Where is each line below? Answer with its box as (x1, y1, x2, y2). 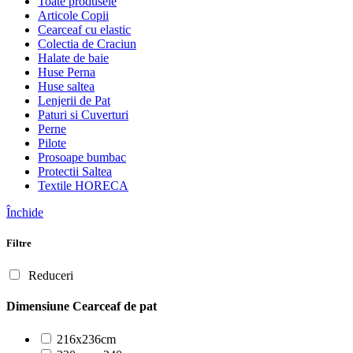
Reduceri (28, 269, 73, 283)
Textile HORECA (38, 178, 128, 192)
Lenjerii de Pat (38, 93, 110, 107)
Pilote (38, 136, 66, 150)
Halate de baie (38, 50, 109, 65)
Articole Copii (38, 8, 109, 22)
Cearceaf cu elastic (38, 22, 131, 36)
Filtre (6, 237, 32, 250)
